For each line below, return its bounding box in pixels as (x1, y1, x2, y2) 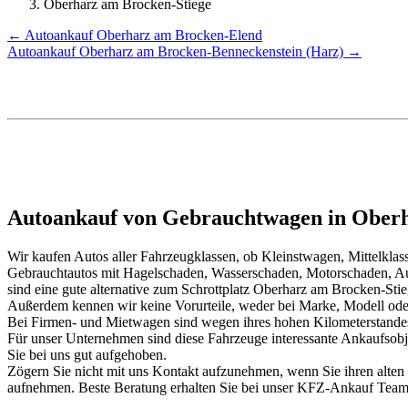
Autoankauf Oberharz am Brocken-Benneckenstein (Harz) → (7, 43, 362, 59)
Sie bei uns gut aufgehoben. (7, 346, 167, 362)
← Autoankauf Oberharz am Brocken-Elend (7, 26, 262, 43)
